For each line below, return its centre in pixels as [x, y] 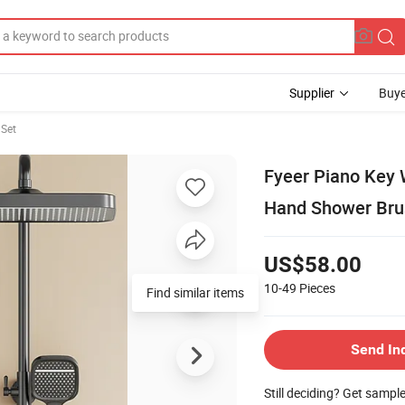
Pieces [317, 287]
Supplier [312, 93]
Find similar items [195, 292]
